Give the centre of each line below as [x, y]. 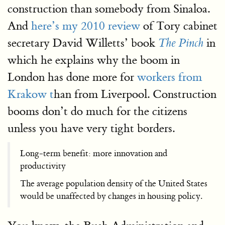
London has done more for [71, 77]
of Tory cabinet [179, 26]
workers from [168, 77]
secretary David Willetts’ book [83, 43]
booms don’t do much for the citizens [97, 111]
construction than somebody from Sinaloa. [109, 9]
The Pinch [181, 43]
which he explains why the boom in [94, 60]
